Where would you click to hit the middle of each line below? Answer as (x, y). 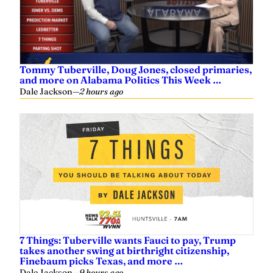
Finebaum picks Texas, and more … (101, 261)
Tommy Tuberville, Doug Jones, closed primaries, (136, 69)
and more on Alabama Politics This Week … (121, 80)
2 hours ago (101, 91)
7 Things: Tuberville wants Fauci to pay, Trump (128, 240)
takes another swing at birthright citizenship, (124, 250)
